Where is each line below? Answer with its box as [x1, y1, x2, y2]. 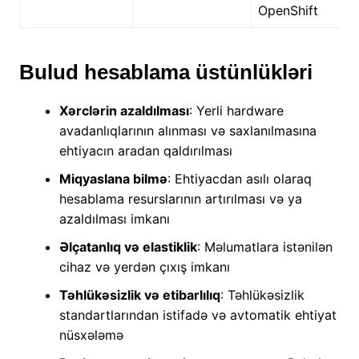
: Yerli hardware [188, 103, 284, 119]
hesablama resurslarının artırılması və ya [58, 191, 302, 208]
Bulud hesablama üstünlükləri [18, 60, 313, 85]
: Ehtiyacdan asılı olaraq [167, 171, 312, 188]
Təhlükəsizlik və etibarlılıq [58, 287, 220, 304]
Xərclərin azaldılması [58, 103, 189, 119]
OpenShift [257, 2, 318, 19]
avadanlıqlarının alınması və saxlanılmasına [58, 123, 317, 139]
